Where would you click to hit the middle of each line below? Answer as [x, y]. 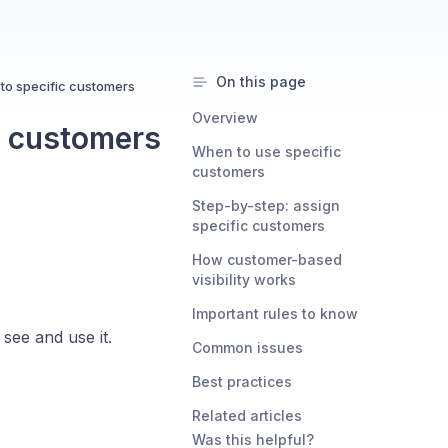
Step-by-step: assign [266, 205]
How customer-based [267, 259]
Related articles [247, 415]
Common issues [247, 347]
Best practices [242, 381]
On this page [261, 81]
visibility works [244, 279]
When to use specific [266, 151]
